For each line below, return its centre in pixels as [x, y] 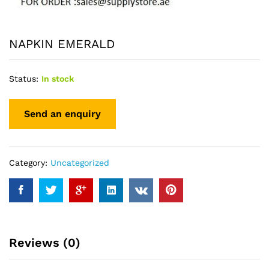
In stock [58, 78]
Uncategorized [80, 162]
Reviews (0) [45, 242]
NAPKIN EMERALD [62, 44]
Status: [24, 78]
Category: [30, 162]
